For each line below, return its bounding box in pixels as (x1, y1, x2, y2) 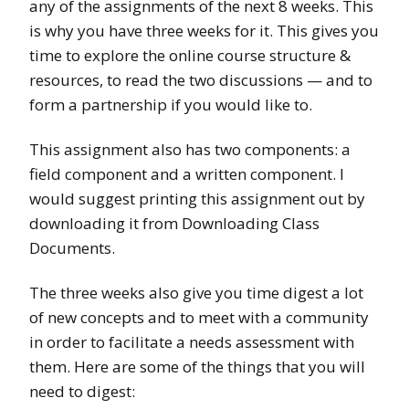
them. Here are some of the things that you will (29, 356, 365, 378)
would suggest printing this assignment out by (29, 188, 365, 210)
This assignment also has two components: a (29, 139, 351, 161)
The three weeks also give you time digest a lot (29, 282, 363, 304)
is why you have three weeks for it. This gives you (29, 20, 379, 42)
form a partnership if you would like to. (29, 94, 312, 116)
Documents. (29, 237, 115, 259)
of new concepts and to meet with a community (29, 307, 369, 329)
